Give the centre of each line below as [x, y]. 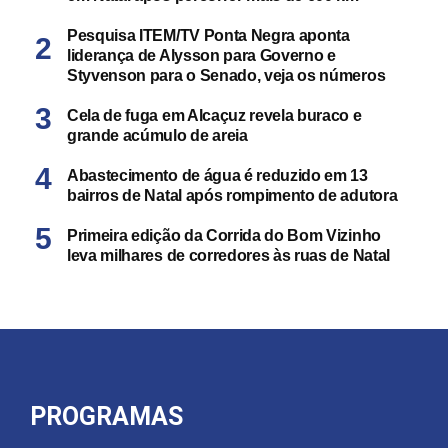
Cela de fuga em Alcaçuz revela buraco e [214, 115]
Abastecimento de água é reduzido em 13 [217, 175]
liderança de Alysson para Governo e [201, 55]
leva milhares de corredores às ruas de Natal [228, 255]
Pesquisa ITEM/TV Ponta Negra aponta [208, 35]
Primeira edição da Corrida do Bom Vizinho [224, 235]
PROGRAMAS [106, 416]
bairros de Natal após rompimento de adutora [232, 195]
